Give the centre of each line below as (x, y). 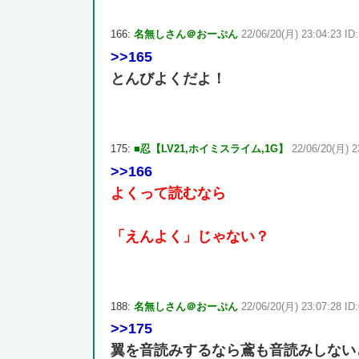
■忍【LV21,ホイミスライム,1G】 (211, 149)
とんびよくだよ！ (168, 78)
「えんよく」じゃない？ (190, 236)
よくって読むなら (168, 193)
